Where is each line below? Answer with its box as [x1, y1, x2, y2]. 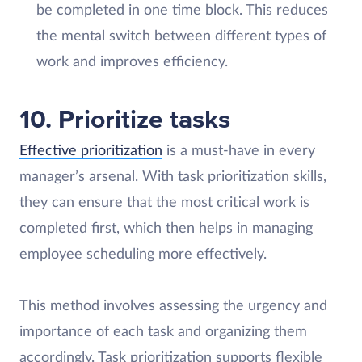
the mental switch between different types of [36, 28, 326, 44]
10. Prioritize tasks [19, 103, 230, 136]
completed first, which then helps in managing [19, 221, 313, 236]
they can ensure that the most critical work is [19, 195, 309, 210]
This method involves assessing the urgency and [19, 298, 327, 314]
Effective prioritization [19, 143, 162, 158]
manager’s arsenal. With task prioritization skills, [19, 169, 326, 184]
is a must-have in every [162, 143, 315, 158]
